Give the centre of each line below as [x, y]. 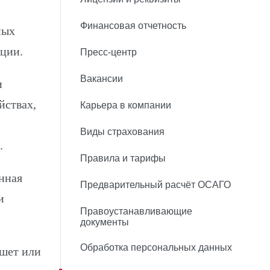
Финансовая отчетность [133, 26]
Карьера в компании [126, 105]
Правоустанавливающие [136, 211]
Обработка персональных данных [156, 247]
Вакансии [102, 79]
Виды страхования [122, 132]
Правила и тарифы [123, 158]
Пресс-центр [108, 52]
